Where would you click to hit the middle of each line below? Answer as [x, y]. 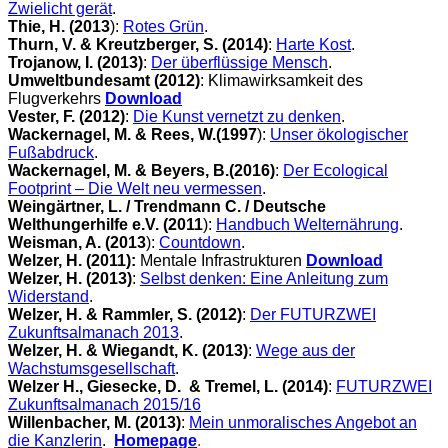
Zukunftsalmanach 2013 [93, 332]
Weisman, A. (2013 [77, 242]
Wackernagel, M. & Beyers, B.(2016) [141, 170]
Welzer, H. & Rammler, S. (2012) [125, 314]
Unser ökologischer [339, 134]
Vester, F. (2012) [66, 116]
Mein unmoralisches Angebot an [303, 422]
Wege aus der [305, 350]
